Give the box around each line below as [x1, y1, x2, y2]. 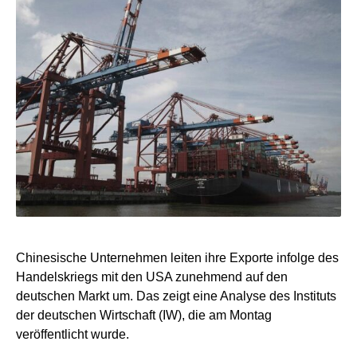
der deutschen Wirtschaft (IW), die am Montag [16, 308, 272, 322]
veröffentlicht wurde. [16, 327, 129, 341]
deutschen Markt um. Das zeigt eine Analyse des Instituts [16, 288, 336, 303]
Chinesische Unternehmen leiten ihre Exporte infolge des [16, 250, 339, 265]
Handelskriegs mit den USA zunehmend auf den [16, 269, 288, 284]
